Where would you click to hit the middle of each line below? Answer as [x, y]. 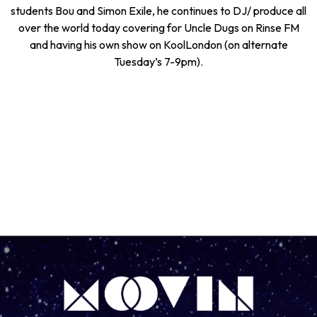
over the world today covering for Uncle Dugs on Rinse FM [158, 28]
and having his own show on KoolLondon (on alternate [158, 45]
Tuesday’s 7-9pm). [158, 62]
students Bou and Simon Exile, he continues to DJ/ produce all [158, 11]
